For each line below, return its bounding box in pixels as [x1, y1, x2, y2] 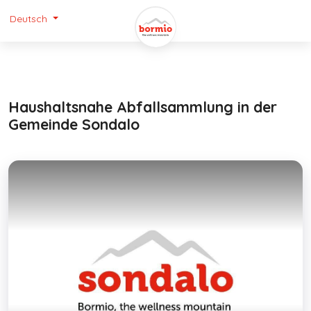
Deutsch [10, 12, 47, 25]
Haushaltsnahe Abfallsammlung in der [8, 98, 277, 116]
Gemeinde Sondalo [8, 115, 140, 133]
